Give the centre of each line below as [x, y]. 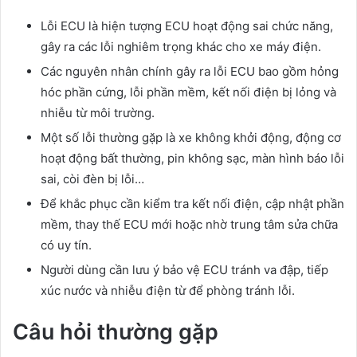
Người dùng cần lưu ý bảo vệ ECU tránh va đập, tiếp [184, 269]
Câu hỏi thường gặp [116, 331]
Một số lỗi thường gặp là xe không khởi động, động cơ [191, 137]
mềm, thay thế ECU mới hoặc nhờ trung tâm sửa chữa [189, 224]
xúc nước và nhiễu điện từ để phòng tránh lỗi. [168, 290]
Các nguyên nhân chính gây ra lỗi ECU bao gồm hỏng [190, 71]
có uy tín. [66, 245]
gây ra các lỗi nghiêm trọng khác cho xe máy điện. [181, 46]
